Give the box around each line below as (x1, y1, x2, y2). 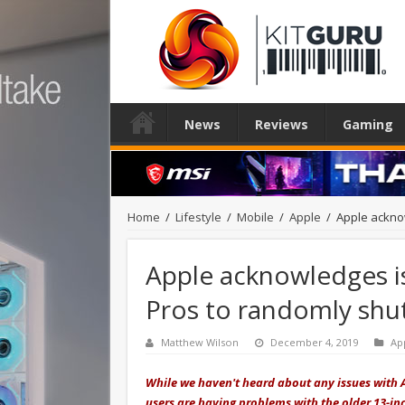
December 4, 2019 (270, 334, 358, 349)
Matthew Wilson (161, 334, 239, 349)
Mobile (237, 208, 274, 225)
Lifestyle (175, 208, 221, 225)
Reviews (255, 116, 308, 133)
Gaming (343, 116, 393, 133)
